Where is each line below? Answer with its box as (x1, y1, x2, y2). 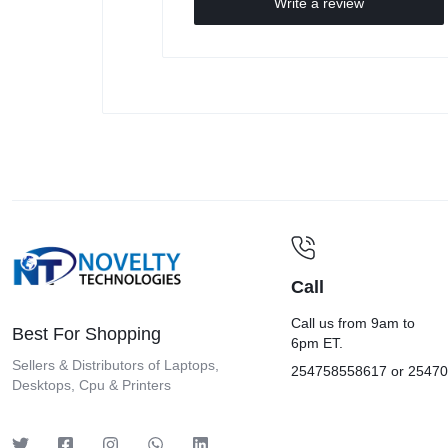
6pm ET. (291, 335, 344, 352)
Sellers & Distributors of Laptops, (12, 357, 219, 374)
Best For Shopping (12, 324, 161, 345)
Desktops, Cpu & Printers (12, 377, 171, 394)
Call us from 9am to (291, 315, 416, 332)
